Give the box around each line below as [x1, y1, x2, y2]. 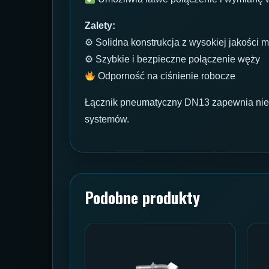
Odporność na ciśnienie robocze [95, 71, 236, 82]
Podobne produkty [85, 186, 200, 210]
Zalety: [85, 20, 115, 31]
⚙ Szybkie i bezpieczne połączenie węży [85, 54, 260, 65]
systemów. [85, 114, 129, 125]
